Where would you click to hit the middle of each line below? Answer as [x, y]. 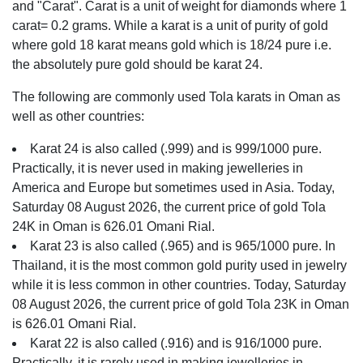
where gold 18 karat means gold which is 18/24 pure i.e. [172, 45]
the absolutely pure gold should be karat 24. [137, 64]
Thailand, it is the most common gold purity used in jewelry [179, 265]
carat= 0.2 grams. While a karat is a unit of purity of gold [170, 26]
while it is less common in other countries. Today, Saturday [179, 285]
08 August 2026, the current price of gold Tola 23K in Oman [181, 304]
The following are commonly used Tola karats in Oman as [176, 97]
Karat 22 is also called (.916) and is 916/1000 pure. [176, 343]
